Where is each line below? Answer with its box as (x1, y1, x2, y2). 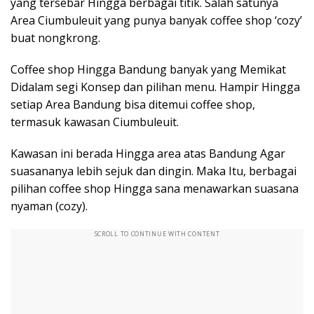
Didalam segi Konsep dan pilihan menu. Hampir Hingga (11, 79, 300, 95)
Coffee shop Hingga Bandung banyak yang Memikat (11, 62, 286, 77)
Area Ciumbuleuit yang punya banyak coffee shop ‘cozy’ (11, 13, 302, 28)
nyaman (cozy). (11, 198, 88, 214)
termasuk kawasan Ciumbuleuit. (11, 114, 179, 130)
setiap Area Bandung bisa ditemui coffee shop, (11, 97, 255, 112)
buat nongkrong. (11, 30, 100, 46)
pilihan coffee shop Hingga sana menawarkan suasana (11, 181, 299, 196)
